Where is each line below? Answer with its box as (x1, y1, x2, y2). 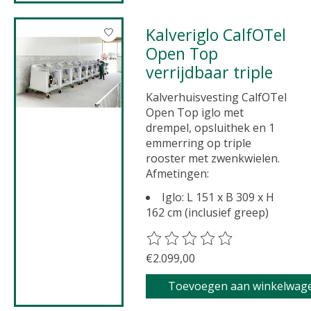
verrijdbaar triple (146, 60, 274, 83)
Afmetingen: (146, 166, 210, 182)
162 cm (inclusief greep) (146, 205, 269, 221)
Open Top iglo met (146, 105, 244, 121)
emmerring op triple (146, 135, 252, 151)
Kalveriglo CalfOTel (146, 23, 156, 46)
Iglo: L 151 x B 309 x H (162, 190, 275, 205)
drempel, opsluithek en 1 (146, 120, 276, 136)
